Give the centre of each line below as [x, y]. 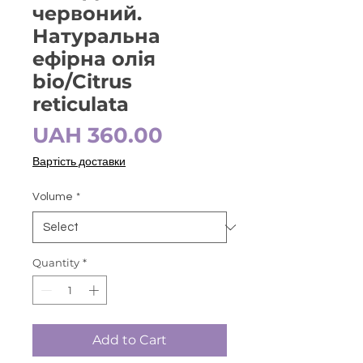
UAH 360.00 [98, 136]
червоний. [87, 14]
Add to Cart [130, 340]
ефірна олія [94, 59]
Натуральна [96, 36]
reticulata [81, 105]
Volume [53, 197]
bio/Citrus [82, 82]
